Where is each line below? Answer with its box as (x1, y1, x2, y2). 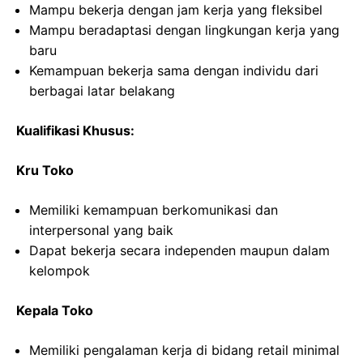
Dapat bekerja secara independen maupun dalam (29, 242, 330, 258)
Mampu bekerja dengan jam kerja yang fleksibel (29, 2, 322, 18)
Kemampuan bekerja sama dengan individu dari (29, 62, 318, 79)
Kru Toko (16, 162, 74, 178)
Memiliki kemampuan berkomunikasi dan (29, 202, 278, 218)
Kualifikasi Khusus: (16, 122, 135, 139)
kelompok (29, 263, 90, 279)
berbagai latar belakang (29, 83, 175, 99)
